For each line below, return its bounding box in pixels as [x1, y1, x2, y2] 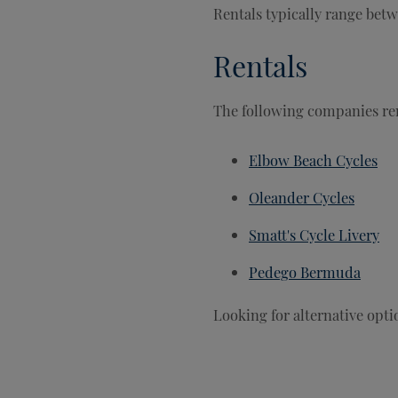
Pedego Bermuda [249, 261, 361, 283]
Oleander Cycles [249, 187, 354, 208]
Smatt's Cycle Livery [249, 224, 379, 245]
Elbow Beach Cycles [249, 149, 378, 171]
